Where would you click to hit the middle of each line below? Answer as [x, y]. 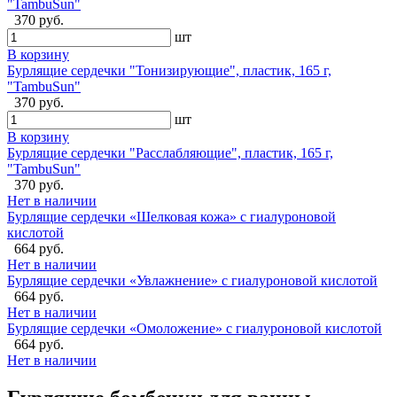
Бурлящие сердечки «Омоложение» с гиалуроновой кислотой [195, 328]
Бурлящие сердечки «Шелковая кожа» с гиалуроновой [171, 216]
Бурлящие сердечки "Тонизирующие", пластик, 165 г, [169, 70]
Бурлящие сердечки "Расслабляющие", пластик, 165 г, [170, 152]
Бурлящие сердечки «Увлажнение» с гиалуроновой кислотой [192, 280]
